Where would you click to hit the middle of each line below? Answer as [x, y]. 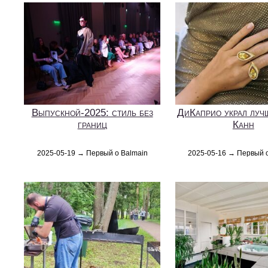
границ [92, 124]
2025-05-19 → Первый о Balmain [92, 153]
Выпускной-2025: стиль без [92, 112]
